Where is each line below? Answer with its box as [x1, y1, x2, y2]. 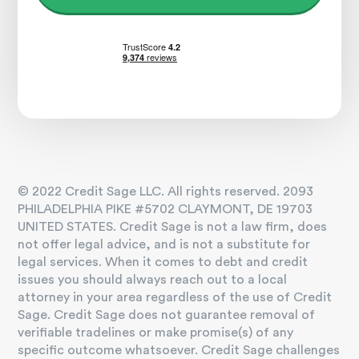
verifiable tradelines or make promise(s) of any [18, 326, 294, 340]
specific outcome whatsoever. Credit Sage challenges [18, 344, 341, 357]
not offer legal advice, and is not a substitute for [18, 238, 311, 252]
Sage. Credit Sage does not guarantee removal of [18, 309, 316, 322]
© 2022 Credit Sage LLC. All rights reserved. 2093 [18, 185, 314, 199]
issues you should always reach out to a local [18, 273, 288, 287]
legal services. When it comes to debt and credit [18, 256, 309, 269]
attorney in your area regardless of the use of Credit [18, 291, 333, 305]
